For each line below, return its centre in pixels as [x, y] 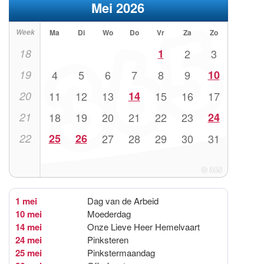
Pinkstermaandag [121, 252]
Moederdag [109, 213]
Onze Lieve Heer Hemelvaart [143, 226]
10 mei [29, 214]
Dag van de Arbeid [123, 200]
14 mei [29, 227]
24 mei [29, 240]
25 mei [29, 253]
